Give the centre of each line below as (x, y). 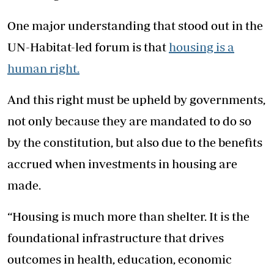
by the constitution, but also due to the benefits (135, 142)
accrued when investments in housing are (122, 163)
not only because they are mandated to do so (129, 120)
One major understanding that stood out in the (135, 25)
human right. (43, 68)
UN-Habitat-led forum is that (88, 46)
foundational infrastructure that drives (116, 237)
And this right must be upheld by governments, (136, 99)
